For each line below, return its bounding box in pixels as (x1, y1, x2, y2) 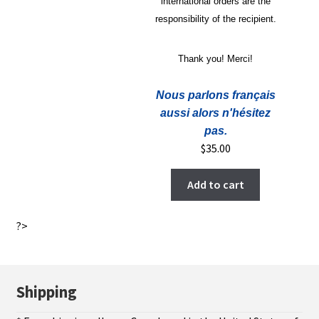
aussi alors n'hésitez (160, 106, 271, 119)
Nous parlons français (155, 88, 276, 101)
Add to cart (187, 177, 244, 192)
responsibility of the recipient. (155, 13, 276, 24)
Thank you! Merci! (178, 53, 253, 64)
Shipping (16, 282, 77, 303)
